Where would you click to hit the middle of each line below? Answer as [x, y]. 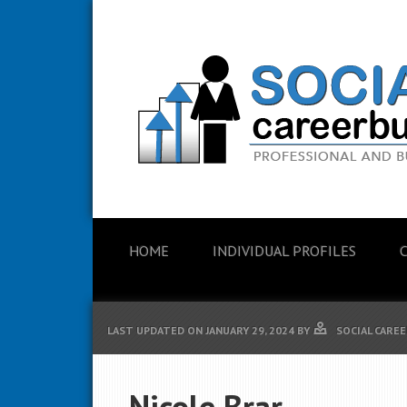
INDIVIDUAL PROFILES [284, 251]
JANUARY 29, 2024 [250, 330]
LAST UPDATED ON [156, 330]
